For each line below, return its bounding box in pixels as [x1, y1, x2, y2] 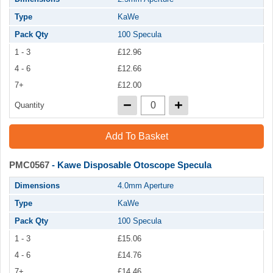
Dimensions [15, 180, 60, 190]
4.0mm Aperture [118, 180, 174, 190]
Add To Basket [105, 130, 168, 141]
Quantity [15, 100, 44, 110]
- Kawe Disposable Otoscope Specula [49, 159, 211, 170]
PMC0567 [9, 159, 49, 170]
